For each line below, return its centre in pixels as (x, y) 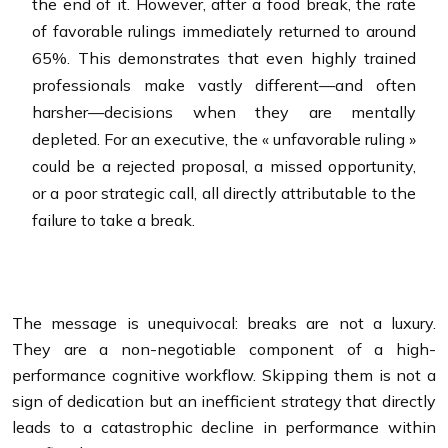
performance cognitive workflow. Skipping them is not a (224, 374)
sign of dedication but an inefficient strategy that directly (224, 400)
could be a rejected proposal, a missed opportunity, (224, 165)
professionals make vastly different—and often (224, 84)
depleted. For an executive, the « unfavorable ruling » (224, 138)
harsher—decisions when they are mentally (224, 111)
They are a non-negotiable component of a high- (224, 348)
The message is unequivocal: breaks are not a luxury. (224, 322)
